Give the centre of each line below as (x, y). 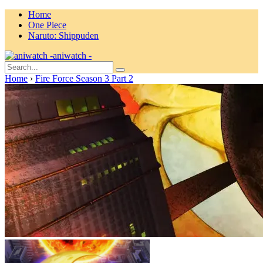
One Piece (47, 25)
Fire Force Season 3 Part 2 (84, 78)
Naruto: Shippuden (63, 36)
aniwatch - (72, 55)
